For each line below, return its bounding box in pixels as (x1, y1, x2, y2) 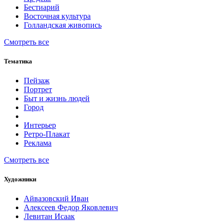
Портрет (24, 85, 52, 94)
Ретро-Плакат (24, 129, 70, 138)
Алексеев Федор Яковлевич (24, 203, 118, 212)
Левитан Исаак (24, 212, 75, 221)
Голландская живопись (24, 20, 102, 29)
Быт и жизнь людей (24, 94, 90, 103)
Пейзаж (24, 76, 50, 85)
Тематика (4, 57, 32, 65)
